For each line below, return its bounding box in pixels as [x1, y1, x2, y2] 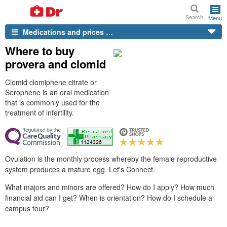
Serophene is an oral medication [5, 87, 109, 97]
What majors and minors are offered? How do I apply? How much [5, 182, 214, 192]
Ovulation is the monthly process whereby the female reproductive [5, 154, 217, 164]
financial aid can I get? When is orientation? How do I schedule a [5, 193, 212, 203]
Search [185, 13, 203, 21]
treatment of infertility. [5, 107, 74, 118]
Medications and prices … [21, 26, 113, 37]
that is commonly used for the [5, 97, 100, 107]
